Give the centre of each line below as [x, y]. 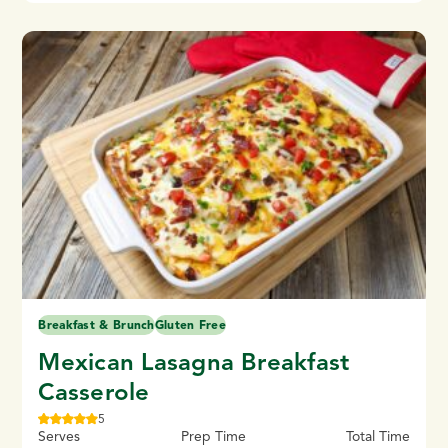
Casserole [94, 392]
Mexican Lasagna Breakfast [194, 362]
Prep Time [213, 437]
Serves [59, 437]
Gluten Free [190, 325]
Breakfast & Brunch [96, 325]
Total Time [377, 437]
